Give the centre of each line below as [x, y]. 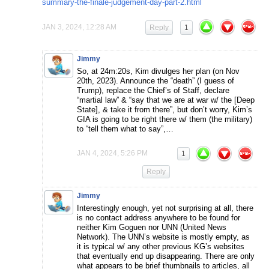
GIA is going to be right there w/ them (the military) [165, 119]
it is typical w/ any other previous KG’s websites [161, 247]
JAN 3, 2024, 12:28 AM [79, 27]
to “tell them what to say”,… [125, 129]
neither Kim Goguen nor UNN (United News [152, 228]
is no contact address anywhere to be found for [159, 218]
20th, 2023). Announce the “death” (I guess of [156, 81]
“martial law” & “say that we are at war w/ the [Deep [166, 100]
